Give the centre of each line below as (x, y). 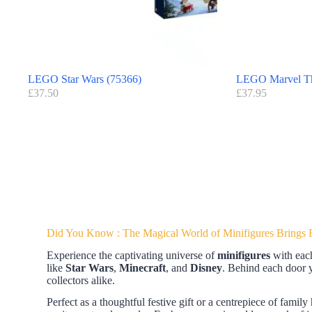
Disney (206, 268)
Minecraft (143, 268)
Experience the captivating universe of (132, 256)
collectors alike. (81, 281)
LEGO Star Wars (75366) (85, 79)
